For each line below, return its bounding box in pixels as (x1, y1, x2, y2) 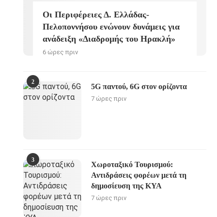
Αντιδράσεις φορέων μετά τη (91, 170, 187, 179)
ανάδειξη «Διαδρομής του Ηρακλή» (43, 33, 176, 44)
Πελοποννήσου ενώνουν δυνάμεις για (43, 21, 180, 31)
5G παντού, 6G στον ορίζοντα (91, 82, 187, 91)
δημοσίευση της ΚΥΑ (91, 181, 162, 190)
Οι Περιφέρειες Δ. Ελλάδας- (43, 9, 150, 19)
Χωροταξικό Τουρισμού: (91, 160, 173, 169)
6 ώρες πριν (43, 48, 78, 56)
